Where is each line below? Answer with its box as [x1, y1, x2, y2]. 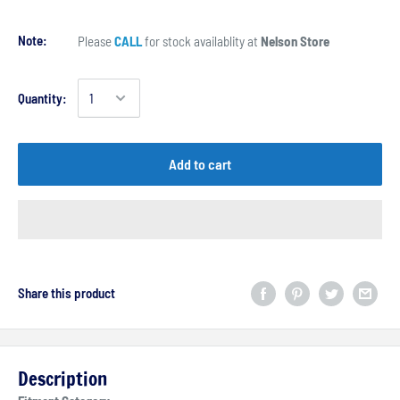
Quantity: [18, 90, 67, 106]
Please [78, 33, 114, 50]
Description [18, 365, 107, 393]
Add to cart [169, 155, 231, 172]
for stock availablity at [142, 33, 261, 50]
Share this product [18, 285, 115, 302]
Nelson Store [261, 33, 329, 50]
